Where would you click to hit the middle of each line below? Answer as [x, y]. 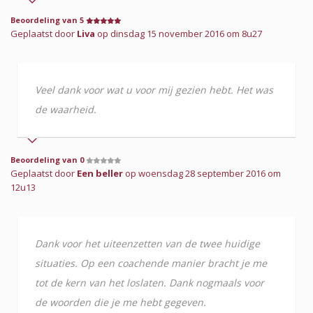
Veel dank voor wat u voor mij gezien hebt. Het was [154, 89]
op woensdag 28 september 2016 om [202, 173]
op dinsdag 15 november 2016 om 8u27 [179, 33]
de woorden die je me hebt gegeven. [121, 302]
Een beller [100, 173]
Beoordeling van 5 [48, 20]
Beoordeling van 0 [48, 159]
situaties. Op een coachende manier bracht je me [151, 263]
